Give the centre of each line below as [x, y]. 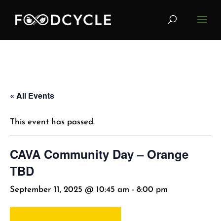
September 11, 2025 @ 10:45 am [70, 190]
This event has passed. [52, 122]
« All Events [32, 95]
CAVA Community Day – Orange [99, 154]
